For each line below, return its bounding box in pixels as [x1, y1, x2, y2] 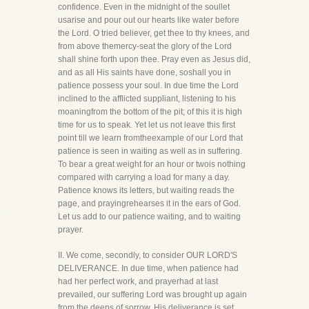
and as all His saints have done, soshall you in [58, 68, 231, 77]
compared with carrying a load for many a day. [58, 172, 230, 182]
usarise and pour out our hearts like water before [58, 15, 239, 25]
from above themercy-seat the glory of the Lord [58, 41, 232, 51]
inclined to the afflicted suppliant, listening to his [58, 94, 236, 103]
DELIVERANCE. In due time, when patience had [58, 263, 239, 273]
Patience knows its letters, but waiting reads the [58, 186, 235, 195]
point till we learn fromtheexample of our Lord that [58, 133, 243, 143]
